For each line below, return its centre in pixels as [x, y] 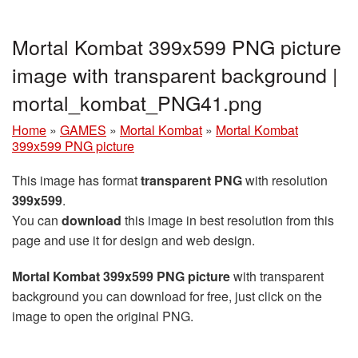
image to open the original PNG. [103, 316]
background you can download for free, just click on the [167, 296]
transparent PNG [191, 181]
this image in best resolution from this [228, 221]
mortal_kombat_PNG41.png [137, 103]
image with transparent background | [175, 75]
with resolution [285, 181]
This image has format [76, 181]
